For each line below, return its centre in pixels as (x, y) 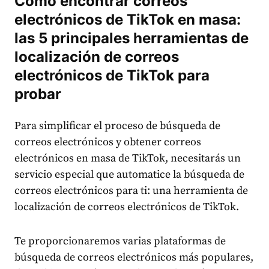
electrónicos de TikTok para (112, 76)
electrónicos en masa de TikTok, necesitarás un (128, 159)
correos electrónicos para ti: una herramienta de (131, 191)
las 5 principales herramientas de (131, 38)
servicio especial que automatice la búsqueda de (129, 175)
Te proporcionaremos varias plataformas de (120, 241)
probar (38, 94)
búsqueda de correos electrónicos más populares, (134, 258)
